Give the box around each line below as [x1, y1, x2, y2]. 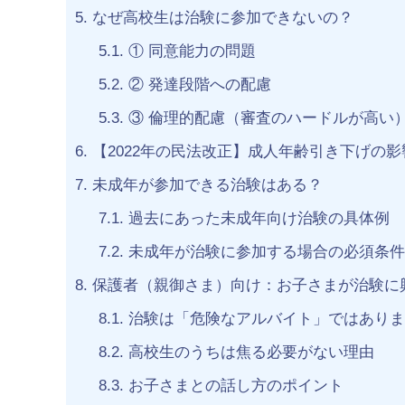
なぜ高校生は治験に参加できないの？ [88, 9, 353, 27]
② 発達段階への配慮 [123, 76, 271, 94]
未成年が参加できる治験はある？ [88, 176, 323, 194]
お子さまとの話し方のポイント [123, 377, 344, 395]
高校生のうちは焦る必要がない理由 [123, 344, 374, 362]
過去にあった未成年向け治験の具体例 [123, 210, 390, 228]
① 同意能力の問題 [123, 42, 256, 61]
